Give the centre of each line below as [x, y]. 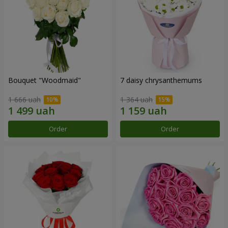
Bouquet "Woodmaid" [45, 80]
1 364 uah [136, 100]
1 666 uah [24, 100]
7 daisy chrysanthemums [161, 80]
